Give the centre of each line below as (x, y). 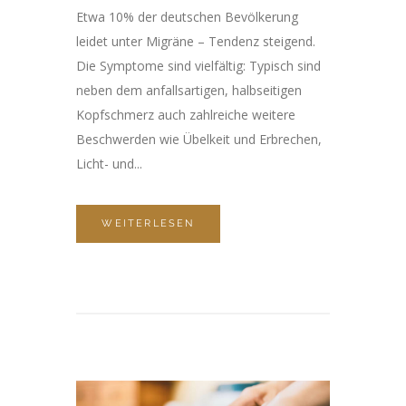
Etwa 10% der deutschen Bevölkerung (187, 17)
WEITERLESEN (148, 224)
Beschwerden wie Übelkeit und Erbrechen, (199, 140)
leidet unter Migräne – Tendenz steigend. (196, 42)
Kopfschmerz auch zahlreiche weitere (186, 115)
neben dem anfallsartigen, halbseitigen (189, 91)
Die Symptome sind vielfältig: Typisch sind (198, 66)
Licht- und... (109, 164)
